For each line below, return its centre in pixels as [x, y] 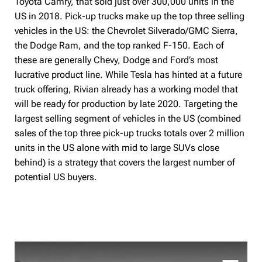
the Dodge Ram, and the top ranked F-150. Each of [120, 45]
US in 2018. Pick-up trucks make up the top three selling [130, 16]
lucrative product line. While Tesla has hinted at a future [129, 75]
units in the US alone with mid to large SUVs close [117, 148]
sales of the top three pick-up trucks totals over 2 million [130, 133]
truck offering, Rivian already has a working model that [127, 89]
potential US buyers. [56, 177]
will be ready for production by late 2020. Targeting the [126, 104]
